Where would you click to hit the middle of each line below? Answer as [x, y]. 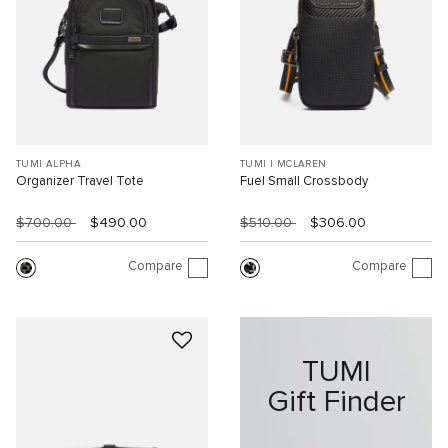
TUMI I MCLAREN [283, 163]
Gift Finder [336, 402]
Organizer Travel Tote [80, 181]
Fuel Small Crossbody [304, 181]
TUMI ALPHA [48, 163]
